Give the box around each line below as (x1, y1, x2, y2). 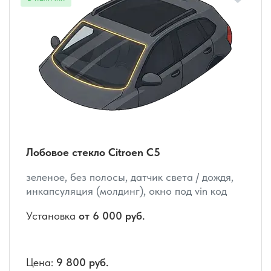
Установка (26, 209, 79, 223)
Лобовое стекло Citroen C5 (26, 146, 160, 159)
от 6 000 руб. (79, 209, 145, 223)
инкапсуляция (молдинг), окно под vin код (26, 184, 227, 198)
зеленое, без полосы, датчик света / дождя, (26, 171, 233, 184)
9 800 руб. (56, 256, 108, 269)
